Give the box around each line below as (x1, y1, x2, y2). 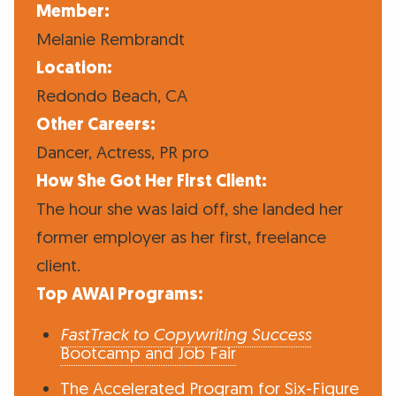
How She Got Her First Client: (35, 170, 267, 193)
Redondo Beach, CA (35, 85, 187, 108)
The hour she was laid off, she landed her (35, 198, 343, 221)
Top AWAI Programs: (35, 283, 203, 306)
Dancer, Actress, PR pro (35, 141, 209, 164)
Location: (35, 57, 112, 80)
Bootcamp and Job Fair (59, 342, 236, 365)
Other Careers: (35, 113, 156, 136)
